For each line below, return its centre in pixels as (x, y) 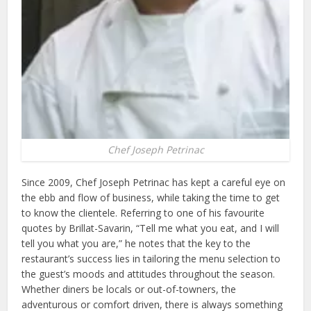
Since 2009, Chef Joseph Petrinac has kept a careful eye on (154, 182)
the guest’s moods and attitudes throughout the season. (149, 274)
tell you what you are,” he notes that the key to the (136, 243)
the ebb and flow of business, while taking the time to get (151, 197)
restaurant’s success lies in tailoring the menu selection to (151, 258)
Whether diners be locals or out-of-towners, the (129, 289)
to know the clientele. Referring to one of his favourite (143, 212)
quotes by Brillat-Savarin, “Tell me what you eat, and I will (151, 228)
